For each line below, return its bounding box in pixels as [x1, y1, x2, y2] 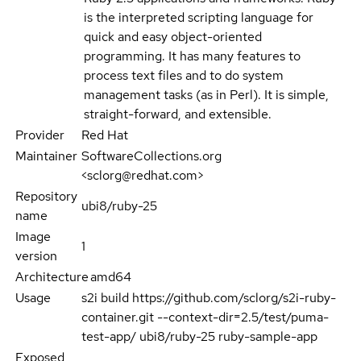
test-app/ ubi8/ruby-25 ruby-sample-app [81, 328, 318, 346]
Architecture [15, 268, 89, 286]
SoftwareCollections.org [81, 147, 222, 165]
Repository [15, 188, 77, 205]
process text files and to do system [84, 67, 284, 85]
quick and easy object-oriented [84, 28, 262, 46]
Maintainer [15, 147, 77, 165]
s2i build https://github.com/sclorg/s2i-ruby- [81, 289, 337, 307]
